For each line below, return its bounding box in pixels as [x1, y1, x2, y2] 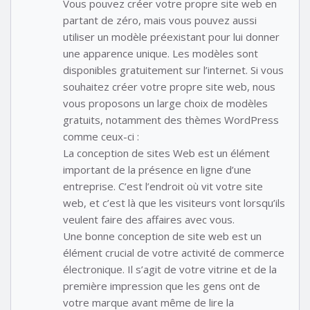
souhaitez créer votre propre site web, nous [63, 79, 275, 93]
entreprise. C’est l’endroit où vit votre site [63, 179, 263, 193]
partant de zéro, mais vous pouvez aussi [63, 12, 257, 27]
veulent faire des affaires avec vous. [63, 212, 235, 226]
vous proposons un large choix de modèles [63, 95, 268, 110]
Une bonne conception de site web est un [63, 228, 262, 243]
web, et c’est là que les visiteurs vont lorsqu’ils [63, 195, 285, 210]
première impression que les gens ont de [63, 278, 260, 293]
